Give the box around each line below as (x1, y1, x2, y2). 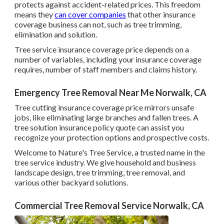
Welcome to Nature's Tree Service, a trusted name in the (14, 147, 205, 157)
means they (14, 9, 54, 19)
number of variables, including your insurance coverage (14, 54, 201, 64)
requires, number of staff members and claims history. (14, 64, 197, 74)
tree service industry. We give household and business (14, 157, 196, 167)
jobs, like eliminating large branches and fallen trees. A (14, 112, 198, 122)
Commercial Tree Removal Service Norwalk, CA (14, 200, 204, 211)
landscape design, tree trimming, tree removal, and (14, 167, 185, 177)
